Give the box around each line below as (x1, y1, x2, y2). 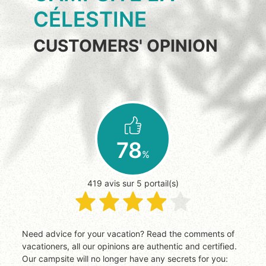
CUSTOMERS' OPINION (33, 36, 218, 56)
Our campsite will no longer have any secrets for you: (22, 254, 229, 264)
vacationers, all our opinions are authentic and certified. (22, 241, 237, 252)
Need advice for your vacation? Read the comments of (22, 229, 29, 239)
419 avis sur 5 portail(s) (87, 178, 179, 189)
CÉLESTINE (33, 7, 147, 32)
